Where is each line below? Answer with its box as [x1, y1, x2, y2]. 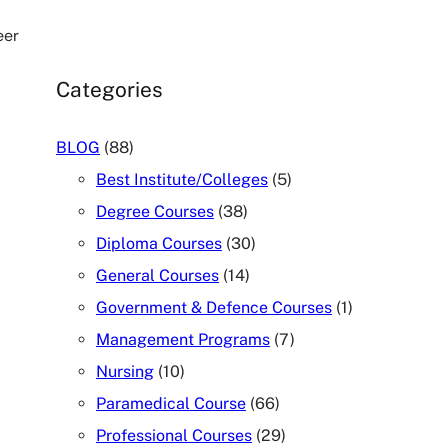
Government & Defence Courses [96, 298, 332, 318]
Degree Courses [96, 202, 214, 222]
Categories [56, 77, 163, 103]
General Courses [96, 266, 219, 286]
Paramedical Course [96, 394, 246, 414]
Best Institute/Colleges [96, 170, 268, 190]
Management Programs [96, 330, 270, 350]
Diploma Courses [96, 234, 222, 254]
